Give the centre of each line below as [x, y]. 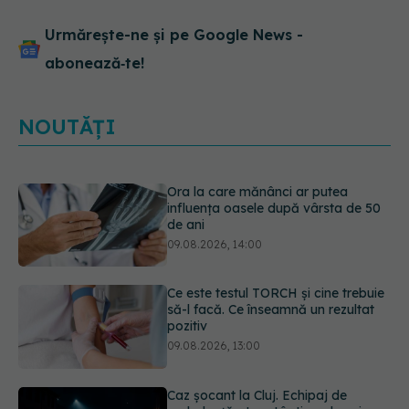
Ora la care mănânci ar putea [258, 191]
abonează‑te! [94, 63]
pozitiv [188, 326]
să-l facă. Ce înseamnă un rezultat [271, 310]
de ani [186, 224]
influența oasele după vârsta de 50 [274, 208]
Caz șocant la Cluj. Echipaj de [257, 396]
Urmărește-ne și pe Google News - [174, 35]
